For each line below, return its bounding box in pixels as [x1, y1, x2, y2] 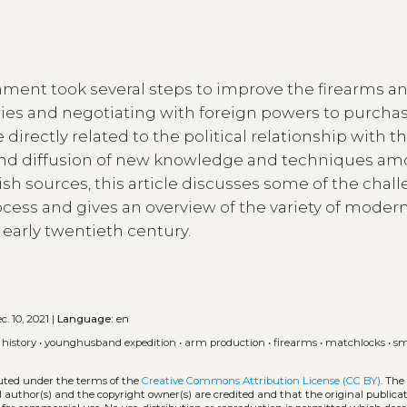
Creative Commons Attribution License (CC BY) [142, 373, 382, 387]
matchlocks [325, 336, 386, 350]
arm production [184, 336, 266, 350]
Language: [57, 312, 114, 325]
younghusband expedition [45, 336, 177, 350]
